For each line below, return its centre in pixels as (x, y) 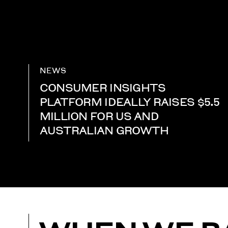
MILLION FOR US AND (99, 116)
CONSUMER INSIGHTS (103, 88)
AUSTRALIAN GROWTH (104, 130)
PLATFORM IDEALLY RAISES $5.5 (130, 102)
